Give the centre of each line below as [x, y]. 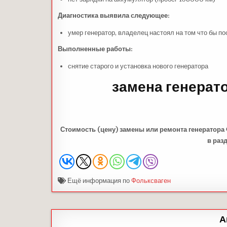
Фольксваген [151, 180]
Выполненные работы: [95, 49]
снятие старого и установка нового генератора [138, 66]
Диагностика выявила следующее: [114, 15]
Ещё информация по [99, 180]
